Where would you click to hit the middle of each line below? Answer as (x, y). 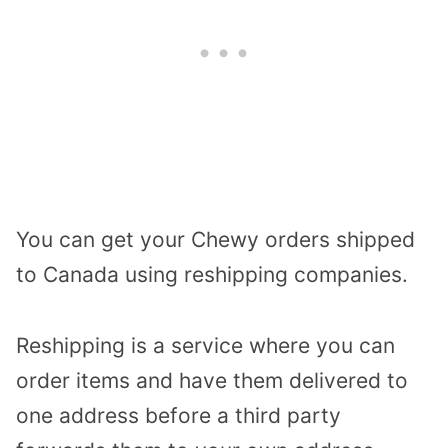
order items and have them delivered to (212, 380)
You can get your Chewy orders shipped (215, 240)
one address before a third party (178, 415)
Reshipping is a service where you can (205, 345)
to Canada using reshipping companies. (212, 275)
